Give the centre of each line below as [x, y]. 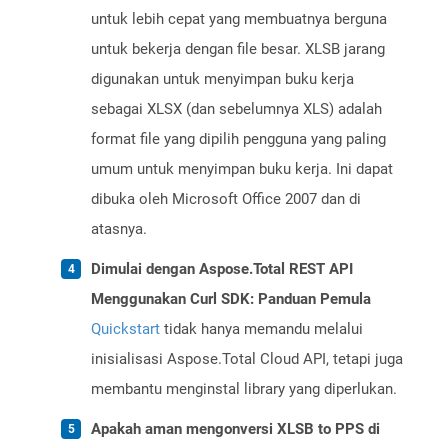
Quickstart [125, 329]
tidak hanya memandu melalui [261, 329]
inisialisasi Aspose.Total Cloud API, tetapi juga [247, 359]
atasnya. [119, 229]
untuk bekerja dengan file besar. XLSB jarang [238, 49]
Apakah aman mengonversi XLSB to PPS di [235, 429]
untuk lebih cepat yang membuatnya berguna [239, 19]
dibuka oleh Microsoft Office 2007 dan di [226, 199]
